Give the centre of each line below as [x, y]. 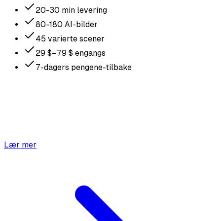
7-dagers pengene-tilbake [84, 68]
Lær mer [20, 145]
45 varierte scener [70, 39]
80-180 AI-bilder [67, 25]
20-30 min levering [71, 10]
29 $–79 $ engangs [71, 53]
